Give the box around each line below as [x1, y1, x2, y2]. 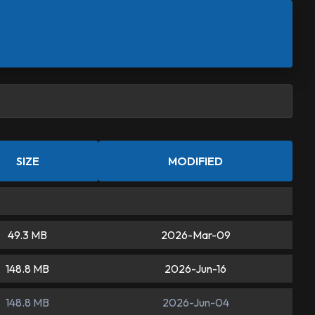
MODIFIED [168, 154, 223, 168]
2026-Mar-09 [160, 228, 231, 242]
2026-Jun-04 [162, 295, 229, 309]
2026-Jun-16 [165, 262, 226, 276]
